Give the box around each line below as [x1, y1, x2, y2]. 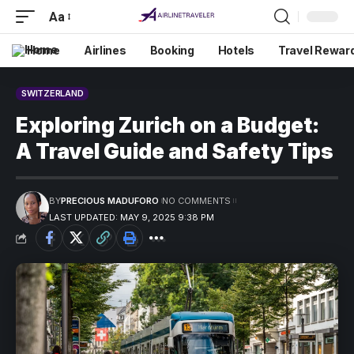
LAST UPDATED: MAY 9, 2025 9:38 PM [49, 212, 214, 223]
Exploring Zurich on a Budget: [16, 113, 319, 137]
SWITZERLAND [21, 88, 84, 99]
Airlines [83, 43, 126, 57]
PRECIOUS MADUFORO [61, 195, 159, 206]
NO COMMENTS [161, 195, 231, 206]
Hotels [217, 43, 255, 57]
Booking [149, 43, 194, 57]
